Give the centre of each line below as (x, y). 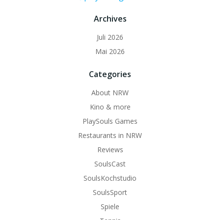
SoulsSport (110, 192)
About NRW (110, 92)
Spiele (110, 206)
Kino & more (110, 107)
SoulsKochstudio (110, 178)
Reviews (110, 149)
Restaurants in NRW (110, 135)
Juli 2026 (110, 37)
